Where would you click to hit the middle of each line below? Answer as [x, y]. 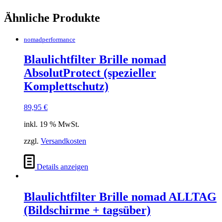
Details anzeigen [61, 167]
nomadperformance [50, 39]
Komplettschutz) [66, 86]
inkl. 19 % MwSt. [52, 124]
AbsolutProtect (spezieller [90, 73]
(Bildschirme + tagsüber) [87, 210]
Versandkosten [63, 141]
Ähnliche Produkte [52, 18]
